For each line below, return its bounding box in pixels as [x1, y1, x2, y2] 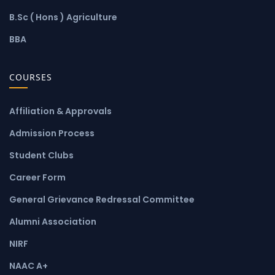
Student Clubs [9, 149, 74, 161]
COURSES [9, 71, 52, 83]
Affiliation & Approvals [9, 104, 112, 117]
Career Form [9, 171, 66, 184]
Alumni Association [9, 215, 96, 228]
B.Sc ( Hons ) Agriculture [9, 10, 117, 23]
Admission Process [9, 126, 95, 139]
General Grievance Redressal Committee [9, 193, 195, 206]
